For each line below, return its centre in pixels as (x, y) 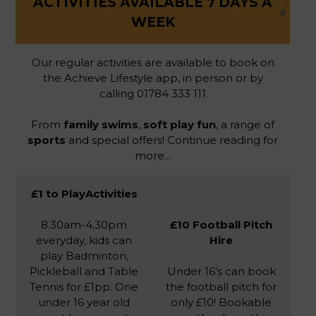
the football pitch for (221, 286)
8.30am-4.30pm (84, 224)
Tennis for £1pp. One (84, 286)
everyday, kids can (84, 240)
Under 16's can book (221, 271)
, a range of (245, 124)
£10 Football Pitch (221, 224)
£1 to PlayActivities (84, 193)
